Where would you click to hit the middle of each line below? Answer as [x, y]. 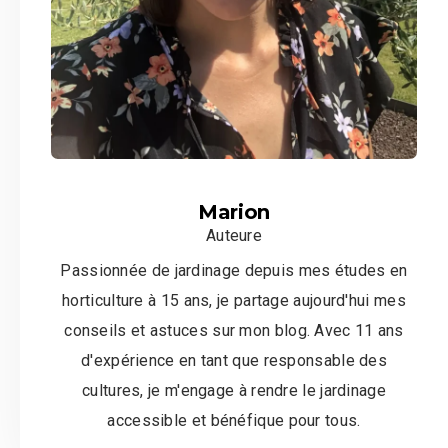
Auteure [234, 235]
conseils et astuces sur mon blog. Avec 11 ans [234, 330]
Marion [234, 211]
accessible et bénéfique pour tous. [234, 420]
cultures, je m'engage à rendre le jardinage [234, 390]
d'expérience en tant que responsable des [234, 360]
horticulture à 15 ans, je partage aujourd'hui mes [234, 300]
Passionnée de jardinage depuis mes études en [234, 270]
